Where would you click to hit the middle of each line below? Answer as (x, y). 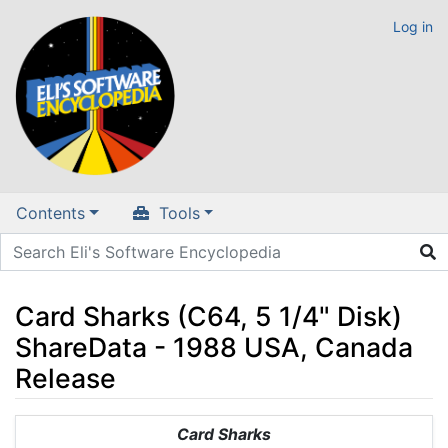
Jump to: (47, 426)
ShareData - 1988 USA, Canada (214, 346)
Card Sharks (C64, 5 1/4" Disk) (208, 315)
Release (65, 377)
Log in (413, 26)
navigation (120, 426)
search (194, 426)
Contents (50, 213)
